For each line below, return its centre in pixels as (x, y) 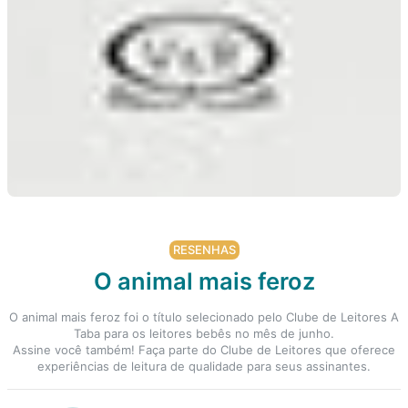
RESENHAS (204, 250)
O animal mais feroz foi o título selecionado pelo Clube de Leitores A (204, 317)
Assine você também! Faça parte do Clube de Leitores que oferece (204, 350)
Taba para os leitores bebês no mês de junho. (204, 333)
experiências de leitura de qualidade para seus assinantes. (204, 366)
